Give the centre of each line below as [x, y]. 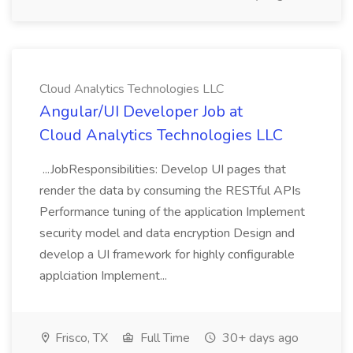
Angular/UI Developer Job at [141, 111]
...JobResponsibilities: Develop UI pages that [163, 169]
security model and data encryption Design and [167, 233]
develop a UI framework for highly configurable [167, 255]
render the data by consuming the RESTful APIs [170, 191]
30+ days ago [259, 338]
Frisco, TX [80, 338]
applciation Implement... [105, 276]
